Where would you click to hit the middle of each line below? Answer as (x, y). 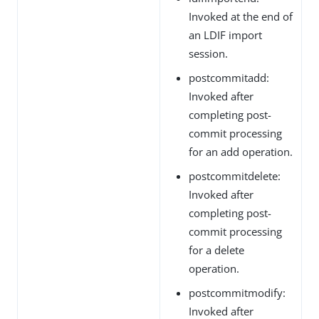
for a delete (216, 250)
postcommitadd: (229, 77)
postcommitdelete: (235, 176)
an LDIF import (225, 35)
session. (208, 53)
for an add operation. (241, 151)
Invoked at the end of (241, 16)
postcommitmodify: (237, 292)
